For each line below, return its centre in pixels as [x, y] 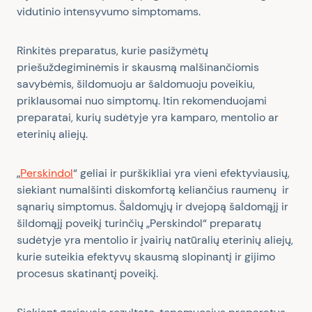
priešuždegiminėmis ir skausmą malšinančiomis [138, 67]
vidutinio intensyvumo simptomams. [110, 11]
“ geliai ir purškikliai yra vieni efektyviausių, [181, 173]
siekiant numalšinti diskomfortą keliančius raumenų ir [153, 190]
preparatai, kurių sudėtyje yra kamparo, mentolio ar [148, 117]
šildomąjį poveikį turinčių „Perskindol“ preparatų [139, 223]
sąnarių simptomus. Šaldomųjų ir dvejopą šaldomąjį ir [153, 206]
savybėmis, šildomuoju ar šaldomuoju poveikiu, [136, 84]
